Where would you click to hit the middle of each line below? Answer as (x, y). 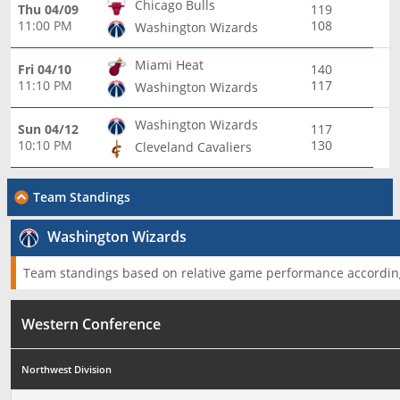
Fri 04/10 (45, 69)
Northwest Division (67, 369)
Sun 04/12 (48, 129)
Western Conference (91, 324)
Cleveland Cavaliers (193, 146)
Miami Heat (169, 64)
